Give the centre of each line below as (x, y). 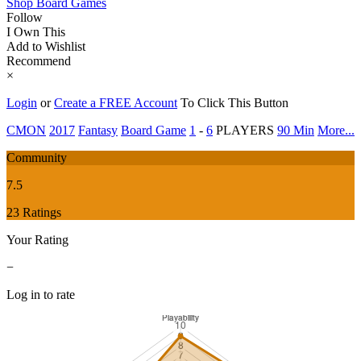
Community (37, 157)
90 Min (296, 130)
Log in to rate (41, 294)
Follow (25, 17)
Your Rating (37, 239)
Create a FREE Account (116, 102)
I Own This (36, 31)
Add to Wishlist (46, 46)
